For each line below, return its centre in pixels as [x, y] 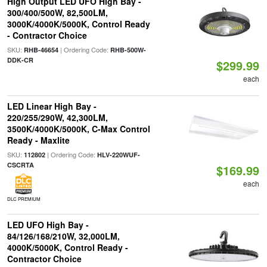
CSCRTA [20, 165]
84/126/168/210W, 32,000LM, [63, 236]
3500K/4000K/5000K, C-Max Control [78, 129]
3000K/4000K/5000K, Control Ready [78, 24]
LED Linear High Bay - [52, 106]
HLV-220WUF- [118, 155]
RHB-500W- [128, 50]
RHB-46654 [41, 50]
